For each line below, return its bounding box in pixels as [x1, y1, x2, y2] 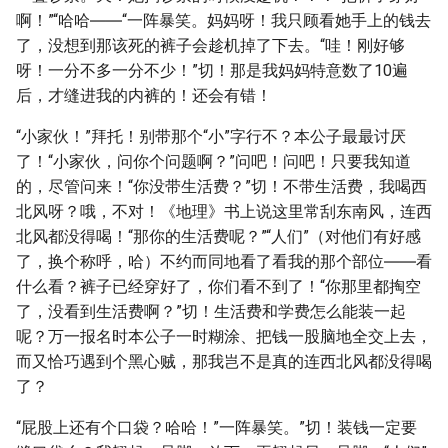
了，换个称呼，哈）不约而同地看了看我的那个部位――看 [16, 252, 432, 271]
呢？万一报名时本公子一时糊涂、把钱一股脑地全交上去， [16, 327, 432, 346]
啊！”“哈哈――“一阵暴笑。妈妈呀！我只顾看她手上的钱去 [16, 11, 431, 30]
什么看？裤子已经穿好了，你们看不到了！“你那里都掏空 [16, 277, 421, 296]
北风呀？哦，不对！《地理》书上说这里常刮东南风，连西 [16, 202, 432, 221]
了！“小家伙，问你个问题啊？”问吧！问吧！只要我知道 [16, 152, 411, 171]
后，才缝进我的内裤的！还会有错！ [16, 86, 272, 105]
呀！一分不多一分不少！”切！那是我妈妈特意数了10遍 [16, 61, 408, 80]
